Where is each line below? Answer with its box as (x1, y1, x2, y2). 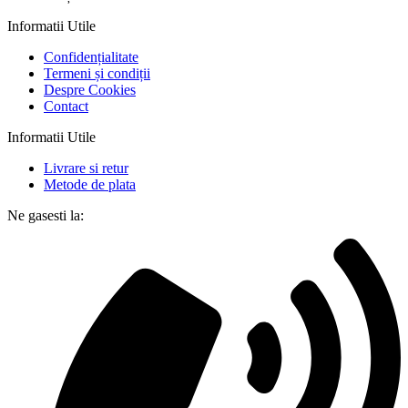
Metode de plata (44, 176, 136, 192)
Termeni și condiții (44, 65, 150, 81)
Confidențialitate (44, 48, 138, 65)
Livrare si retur (44, 159, 128, 176)
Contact (44, 97, 88, 114)
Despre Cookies (44, 81, 136, 97)
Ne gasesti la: (7, 207, 84, 223)
